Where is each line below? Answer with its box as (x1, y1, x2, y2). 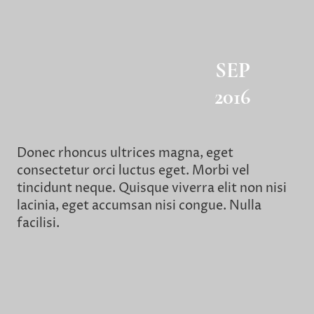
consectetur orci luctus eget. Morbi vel (17, 162, 250, 180)
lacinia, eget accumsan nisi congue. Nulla (17, 197, 261, 215)
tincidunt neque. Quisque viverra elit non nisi (17, 179, 287, 198)
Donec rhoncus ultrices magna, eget (17, 144, 233, 163)
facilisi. (17, 214, 62, 233)
